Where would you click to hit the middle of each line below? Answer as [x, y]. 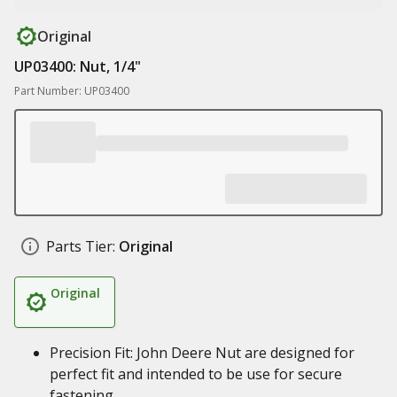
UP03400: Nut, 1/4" [78, 66]
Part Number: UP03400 [72, 91]
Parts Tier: [81, 246]
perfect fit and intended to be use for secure [196, 374]
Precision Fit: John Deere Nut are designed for [202, 353]
